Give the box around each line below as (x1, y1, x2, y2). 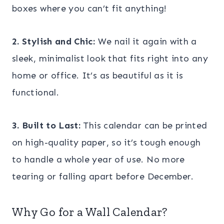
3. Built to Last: (12, 119, 81, 131)
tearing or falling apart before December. (12, 170, 194, 182)
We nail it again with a (95, 35, 197, 47)
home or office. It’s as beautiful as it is (12, 69, 183, 81)
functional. (12, 86, 59, 98)
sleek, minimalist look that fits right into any (12, 52, 208, 64)
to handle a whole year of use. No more (12, 153, 185, 165)
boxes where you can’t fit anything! (12, 2, 167, 14)
